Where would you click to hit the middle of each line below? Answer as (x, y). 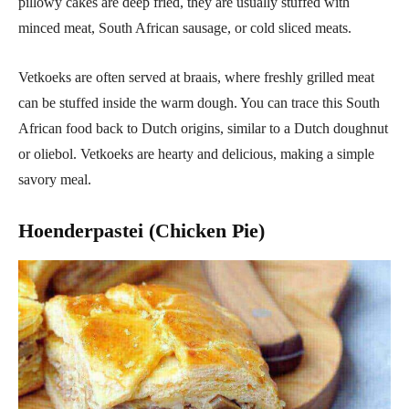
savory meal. (55, 179)
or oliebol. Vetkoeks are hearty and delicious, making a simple (196, 153)
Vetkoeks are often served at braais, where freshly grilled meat (196, 77)
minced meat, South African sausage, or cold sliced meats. (185, 27)
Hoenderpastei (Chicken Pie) (142, 230)
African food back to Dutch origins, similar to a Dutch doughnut (203, 128)
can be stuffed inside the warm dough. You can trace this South (199, 102)
